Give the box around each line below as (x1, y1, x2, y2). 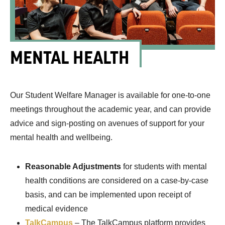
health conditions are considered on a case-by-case (25, 176, 208, 185)
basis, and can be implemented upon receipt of (25, 190, 191, 199)
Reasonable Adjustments (25, 162, 121, 171)
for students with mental (121, 162, 207, 171)
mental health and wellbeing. (10, 133, 113, 142)
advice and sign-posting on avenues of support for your (10, 119, 204, 128)
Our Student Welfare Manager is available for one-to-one (10, 91, 210, 100)
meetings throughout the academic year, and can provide (10, 105, 211, 114)
